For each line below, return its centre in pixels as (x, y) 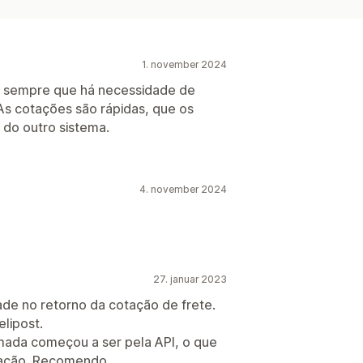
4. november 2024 (183, 189)
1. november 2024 (184, 64)
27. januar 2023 (190, 279)
